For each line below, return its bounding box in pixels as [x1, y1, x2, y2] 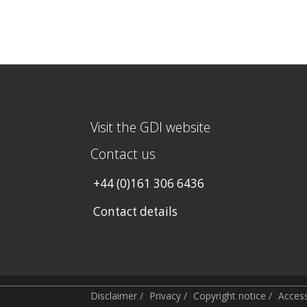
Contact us [90, 144, 156, 163]
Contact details [93, 204, 177, 219]
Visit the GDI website [90, 118, 210, 136]
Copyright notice [193, 288, 266, 302]
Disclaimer [90, 288, 137, 302]
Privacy [149, 288, 181, 302]
